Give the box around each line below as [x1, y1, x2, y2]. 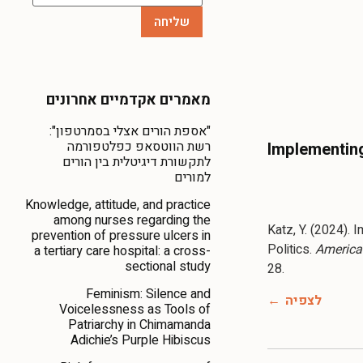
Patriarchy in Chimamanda [68, 314, 211, 335]
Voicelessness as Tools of [59, 299, 211, 319]
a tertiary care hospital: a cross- [34, 241, 211, 261]
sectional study [125, 256, 211, 276]
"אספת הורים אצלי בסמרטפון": [49, 121, 211, 141]
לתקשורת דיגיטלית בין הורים [62, 152, 211, 172]
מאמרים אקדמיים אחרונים [46, 88, 211, 111]
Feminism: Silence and [86, 284, 211, 304]
